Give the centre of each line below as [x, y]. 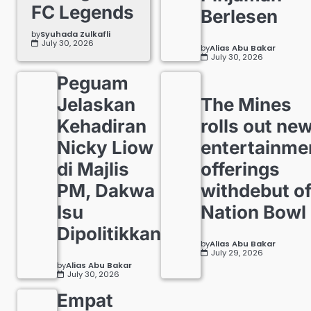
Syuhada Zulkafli [75, 34]
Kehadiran [102, 126]
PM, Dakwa [106, 190]
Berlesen [239, 16]
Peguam [93, 83]
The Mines [246, 104]
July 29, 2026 [237, 252]
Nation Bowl [254, 212]
